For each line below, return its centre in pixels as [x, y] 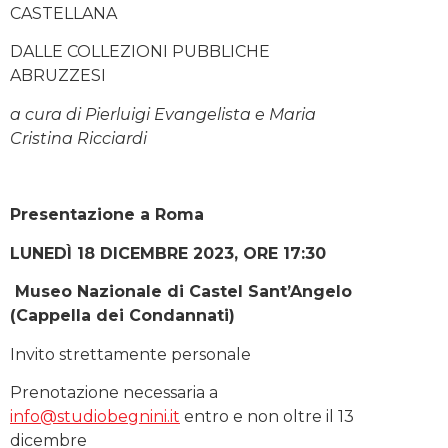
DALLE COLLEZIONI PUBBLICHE [140, 52]
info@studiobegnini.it [95, 416]
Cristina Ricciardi [78, 138]
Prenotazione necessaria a [114, 392]
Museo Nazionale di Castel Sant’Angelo [183, 292]
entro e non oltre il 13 [267, 416]
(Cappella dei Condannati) [122, 316]
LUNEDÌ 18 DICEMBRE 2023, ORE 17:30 [168, 253]
